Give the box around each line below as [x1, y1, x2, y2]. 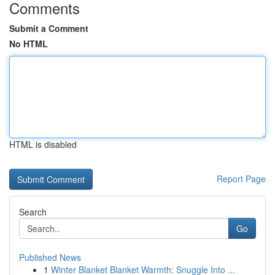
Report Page [217, 172, 266, 185]
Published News [19, 251, 81, 263]
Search [19, 206, 47, 218]
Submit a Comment [9, 22, 88, 34]
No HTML [9, 37, 48, 50]
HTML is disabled [9, 138, 77, 150]
